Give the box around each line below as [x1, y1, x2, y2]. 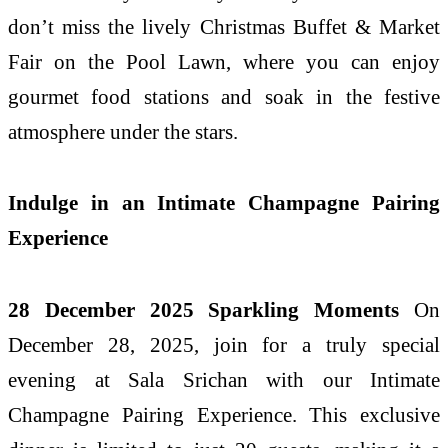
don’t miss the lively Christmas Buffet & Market [8, 14, 440, 38]
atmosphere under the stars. [8, 119, 238, 143]
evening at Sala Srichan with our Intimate [8, 368, 440, 392]
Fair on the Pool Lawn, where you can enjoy [8, 49, 440, 73]
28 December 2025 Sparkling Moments [8, 298, 400, 322]
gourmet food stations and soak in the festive [8, 84, 440, 108]
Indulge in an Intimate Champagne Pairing [8, 191, 440, 215]
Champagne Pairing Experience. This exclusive [8, 403, 440, 427]
